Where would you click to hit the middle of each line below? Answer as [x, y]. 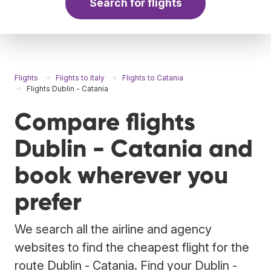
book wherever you [121, 175]
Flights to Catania [153, 77]
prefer [48, 201]
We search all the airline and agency [113, 229]
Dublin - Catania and [134, 148]
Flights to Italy [80, 77]
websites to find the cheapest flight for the [132, 247]
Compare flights [105, 122]
